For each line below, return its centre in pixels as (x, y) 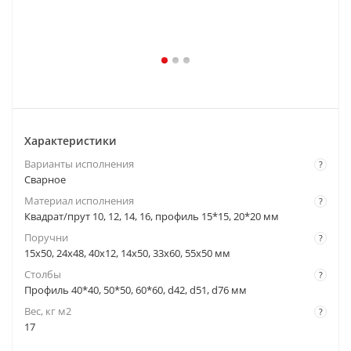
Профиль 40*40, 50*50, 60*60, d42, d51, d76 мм (136, 290)
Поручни (46, 237)
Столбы (43, 274)
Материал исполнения (79, 201)
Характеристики (71, 141)
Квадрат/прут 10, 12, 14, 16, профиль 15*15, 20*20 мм (152, 216)
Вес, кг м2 (48, 311)
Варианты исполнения (79, 164)
